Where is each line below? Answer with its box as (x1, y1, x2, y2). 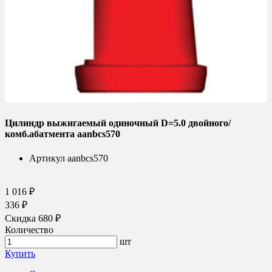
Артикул (29, 152, 65, 163)
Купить (5, 248, 35, 259)
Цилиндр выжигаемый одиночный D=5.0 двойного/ (5, 118, 231, 129)
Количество (5, 224, 53, 235)
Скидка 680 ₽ (5, 212, 61, 223)
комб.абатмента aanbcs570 (5, 129, 120, 140)
